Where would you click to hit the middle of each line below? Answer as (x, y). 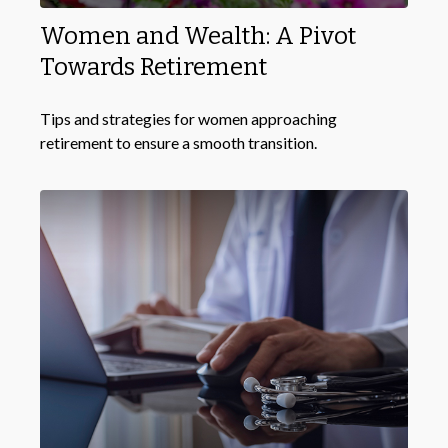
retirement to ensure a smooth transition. (178, 142)
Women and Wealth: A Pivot (198, 35)
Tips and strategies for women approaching (188, 118)
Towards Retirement (153, 66)
